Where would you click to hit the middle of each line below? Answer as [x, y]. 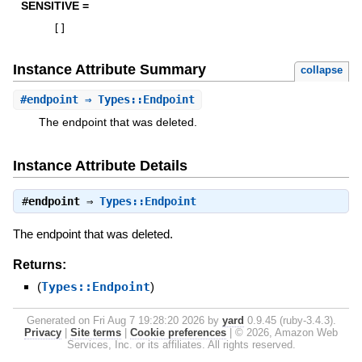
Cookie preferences [178, 332]
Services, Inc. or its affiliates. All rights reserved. [181, 344]
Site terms [96, 332]
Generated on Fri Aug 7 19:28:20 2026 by [124, 320]
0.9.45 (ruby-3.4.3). [290, 320]
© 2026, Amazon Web [286, 332]
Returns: [39, 264]
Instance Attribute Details [100, 165]
